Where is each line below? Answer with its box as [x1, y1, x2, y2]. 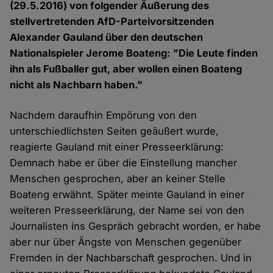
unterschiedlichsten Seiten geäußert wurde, [10, 125, 219, 138]
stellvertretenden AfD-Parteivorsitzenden [10, 15, 214, 28]
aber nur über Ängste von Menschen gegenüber [10, 236, 242, 249]
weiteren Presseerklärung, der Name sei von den [10, 204, 245, 217]
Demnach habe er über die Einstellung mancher [10, 157, 238, 169]
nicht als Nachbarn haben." [10, 79, 143, 91]
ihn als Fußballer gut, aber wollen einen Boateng [10, 63, 243, 76]
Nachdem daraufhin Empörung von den [10, 109, 197, 122]
